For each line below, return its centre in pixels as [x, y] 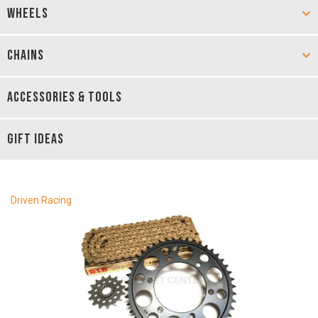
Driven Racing [41, 200]
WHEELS [28, 13]
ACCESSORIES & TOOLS [65, 97]
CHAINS [26, 55]
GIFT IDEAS [35, 139]
